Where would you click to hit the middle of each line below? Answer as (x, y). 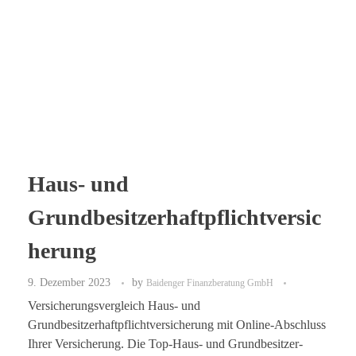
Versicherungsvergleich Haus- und (114, 305)
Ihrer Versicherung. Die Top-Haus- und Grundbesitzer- (165, 343)
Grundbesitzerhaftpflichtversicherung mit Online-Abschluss (177, 324)
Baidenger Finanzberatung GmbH (211, 282)
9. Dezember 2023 (69, 282)
